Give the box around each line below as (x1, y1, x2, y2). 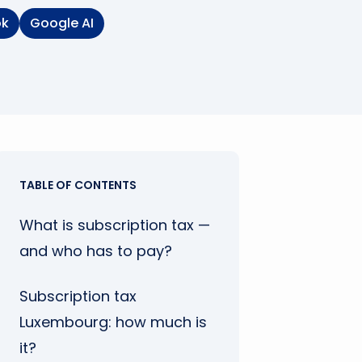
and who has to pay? (19, 241, 172, 261)
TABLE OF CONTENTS (19, 177, 137, 193)
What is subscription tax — (19, 215, 210, 235)
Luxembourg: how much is (19, 312, 207, 332)
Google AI (30, 14, 94, 32)
